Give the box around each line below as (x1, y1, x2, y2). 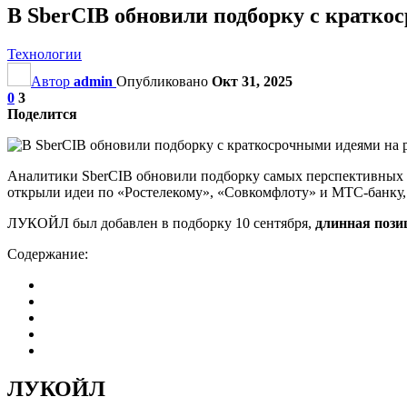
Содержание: (7, 245, 88, 262)
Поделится (7, 105, 77, 122)
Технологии (7, 45, 82, 62)
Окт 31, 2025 (212, 73, 293, 89)
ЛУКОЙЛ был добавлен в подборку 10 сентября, (7, 214, 315, 231)
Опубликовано (116, 73, 212, 89)
